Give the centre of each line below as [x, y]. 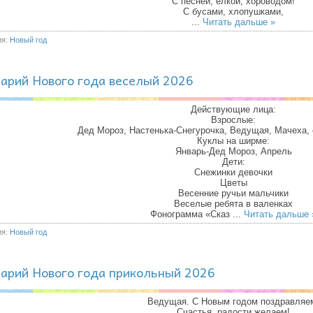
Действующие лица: [233, 109]
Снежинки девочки [233, 172]
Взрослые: [233, 120]
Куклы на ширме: [233, 141]
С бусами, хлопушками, [233, 12]
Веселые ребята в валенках [233, 204]
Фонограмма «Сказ [191, 214]
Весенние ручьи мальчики [233, 193]
